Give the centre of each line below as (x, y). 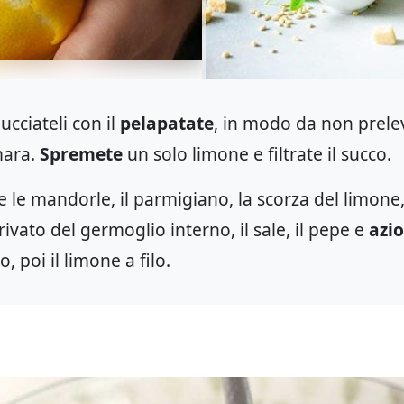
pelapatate (167, 124)
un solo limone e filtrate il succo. (257, 154)
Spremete (81, 154)
